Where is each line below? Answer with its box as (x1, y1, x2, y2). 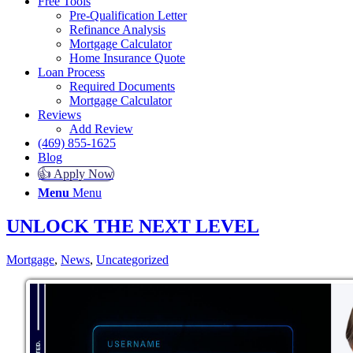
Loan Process (38, 65, 105, 80)
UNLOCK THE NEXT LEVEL (6, 216, 259, 237)
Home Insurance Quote (69, 51, 185, 65)
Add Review (69, 122, 133, 136)
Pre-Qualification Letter (69, 9, 187, 23)
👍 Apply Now (39, 167, 113, 181)
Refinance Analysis (69, 23, 165, 37)
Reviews (38, 108, 81, 122)
